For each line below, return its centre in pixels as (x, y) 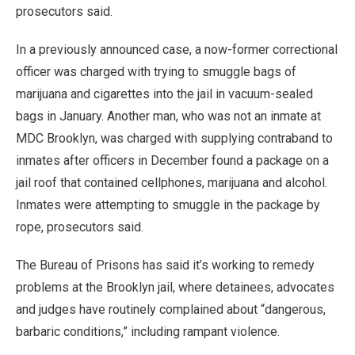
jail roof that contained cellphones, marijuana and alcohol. (172, 183)
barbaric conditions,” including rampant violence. (148, 332)
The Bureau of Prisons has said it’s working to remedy (165, 265)
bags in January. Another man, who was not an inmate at (168, 116)
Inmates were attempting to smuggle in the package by (168, 205)
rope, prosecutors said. (80, 227)
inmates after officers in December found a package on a (172, 160)
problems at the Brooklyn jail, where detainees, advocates (175, 287)
